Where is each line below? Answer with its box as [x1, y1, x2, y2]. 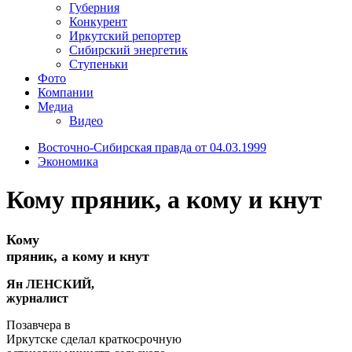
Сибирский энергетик [69, 42, 188, 57]
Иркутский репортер [69, 28, 181, 42]
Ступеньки [69, 57, 128, 71]
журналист [6, 291, 68, 305]
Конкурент [69, 14, 127, 28]
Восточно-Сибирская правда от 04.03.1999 [38, 140, 266, 154]
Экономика [38, 154, 98, 168]
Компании [38, 85, 93, 99]
